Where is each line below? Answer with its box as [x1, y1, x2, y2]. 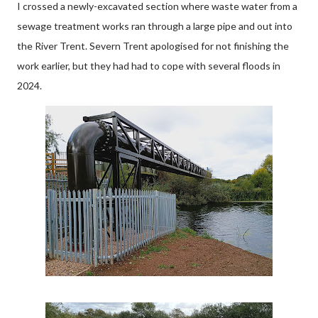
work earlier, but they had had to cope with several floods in [17, 60, 280, 72]
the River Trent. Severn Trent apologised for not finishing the [17, 40, 289, 52]
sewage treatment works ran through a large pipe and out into [17, 20, 292, 32]
